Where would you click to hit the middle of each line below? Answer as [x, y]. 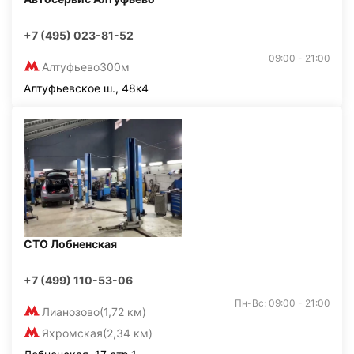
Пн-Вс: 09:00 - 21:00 [282, 303]
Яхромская [72, 333]
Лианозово [71, 312]
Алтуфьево [71, 67]
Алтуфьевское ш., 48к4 [86, 88]
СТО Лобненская [70, 244]
